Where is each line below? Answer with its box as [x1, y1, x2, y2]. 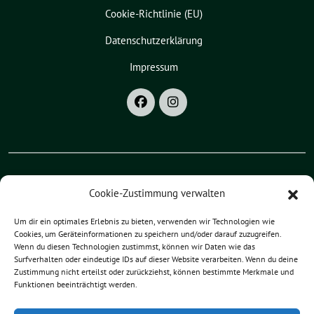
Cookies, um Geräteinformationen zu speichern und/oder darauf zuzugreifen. [14, 228, 281, 239]
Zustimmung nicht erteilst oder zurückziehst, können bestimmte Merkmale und [14, 266, 294, 277]
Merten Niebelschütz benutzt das [8, 296, 156, 310]
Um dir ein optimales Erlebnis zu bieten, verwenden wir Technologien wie [14, 216, 275, 226]
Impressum [129, 60, 178, 74]
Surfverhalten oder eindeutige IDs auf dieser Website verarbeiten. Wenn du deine [14, 254, 298, 264]
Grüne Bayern [123, 188, 184, 202]
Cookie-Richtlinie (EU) [104, 7, 203, 21]
